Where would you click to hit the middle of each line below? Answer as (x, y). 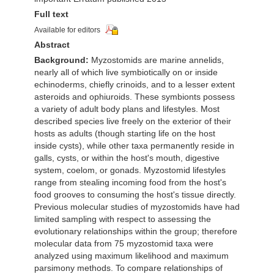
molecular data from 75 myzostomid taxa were (124, 244)
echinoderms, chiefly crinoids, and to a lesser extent (135, 85)
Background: (61, 60)
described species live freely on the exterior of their (133, 121)
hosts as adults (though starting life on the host (125, 134)
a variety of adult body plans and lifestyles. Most (127, 109)
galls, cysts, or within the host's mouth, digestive (127, 158)
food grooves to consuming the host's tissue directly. (135, 195)
